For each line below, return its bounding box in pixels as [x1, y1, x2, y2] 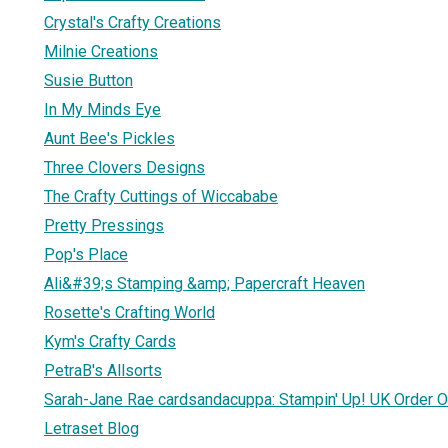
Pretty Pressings [44, 215, 164, 235]
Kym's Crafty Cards [44, 331, 176, 351]
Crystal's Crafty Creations [44, 12, 221, 32]
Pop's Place [44, 244, 128, 264]
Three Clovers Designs [44, 157, 205, 177]
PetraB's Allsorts [44, 360, 162, 380]
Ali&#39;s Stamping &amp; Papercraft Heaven [44, 273, 365, 293]
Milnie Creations [44, 41, 158, 61]
